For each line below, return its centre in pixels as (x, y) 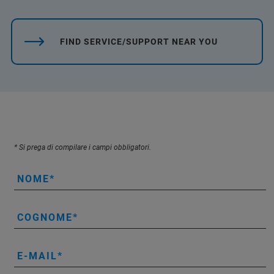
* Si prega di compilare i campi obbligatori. (83, 147)
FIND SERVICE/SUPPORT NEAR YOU (139, 41)
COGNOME (45, 217)
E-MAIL (37, 256)
